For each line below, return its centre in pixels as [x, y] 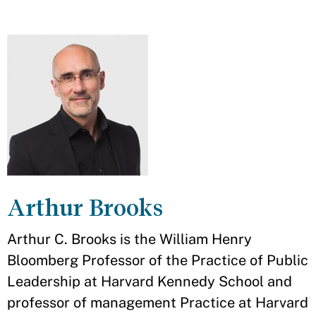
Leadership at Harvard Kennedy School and [150, 282]
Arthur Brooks [85, 208]
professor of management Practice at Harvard [158, 303]
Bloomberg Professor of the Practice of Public [158, 261]
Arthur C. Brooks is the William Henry [129, 239]
